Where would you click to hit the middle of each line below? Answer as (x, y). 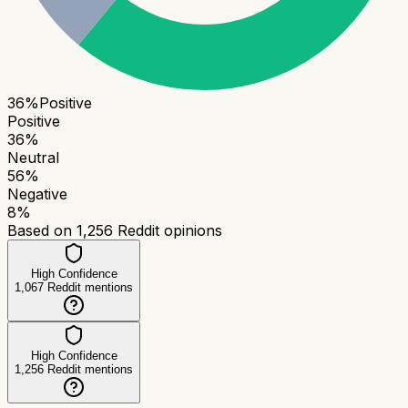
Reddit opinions (168, 230)
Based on (42, 230)
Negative (37, 194)
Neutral (33, 157)
